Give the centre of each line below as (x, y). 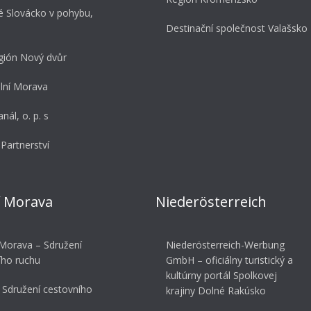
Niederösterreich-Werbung (225, 245)
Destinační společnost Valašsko (237, 28)
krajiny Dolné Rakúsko (216, 291)
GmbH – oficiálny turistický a (229, 260)
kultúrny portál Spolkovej (221, 276)
